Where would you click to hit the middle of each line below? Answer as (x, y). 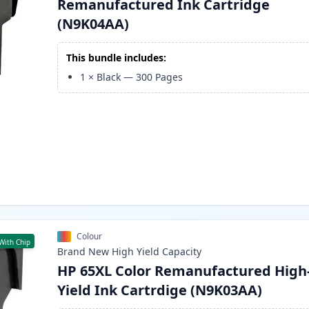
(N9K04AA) (93, 24)
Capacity (182, 252)
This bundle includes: (117, 58)
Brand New (83, 252)
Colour (90, 237)
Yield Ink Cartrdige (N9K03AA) (160, 290)
